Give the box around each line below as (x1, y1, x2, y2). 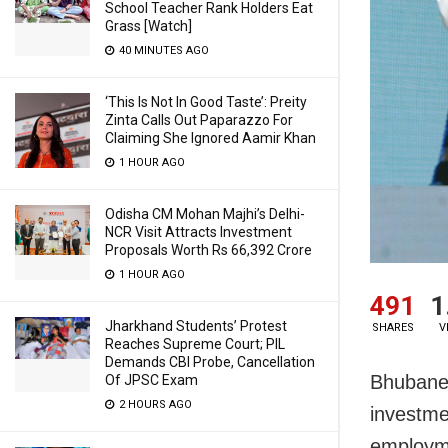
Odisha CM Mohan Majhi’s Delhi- (105, 206, 305, 222)
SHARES (371, 320, 414, 334)
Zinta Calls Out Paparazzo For (105, 112, 293, 128)
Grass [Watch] (105, 18, 192, 34)
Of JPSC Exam (105, 372, 198, 388)
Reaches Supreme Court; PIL (105, 336, 285, 352)
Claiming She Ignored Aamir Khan (105, 130, 316, 146)
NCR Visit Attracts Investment (105, 224, 292, 240)
